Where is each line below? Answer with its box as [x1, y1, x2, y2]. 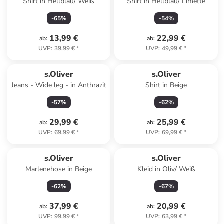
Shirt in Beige [145, 80, 187, 90]
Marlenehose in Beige [25, 164, 92, 174]
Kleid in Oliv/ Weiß [137, 164, 195, 174]
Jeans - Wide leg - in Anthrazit [11, 80, 106, 90]
